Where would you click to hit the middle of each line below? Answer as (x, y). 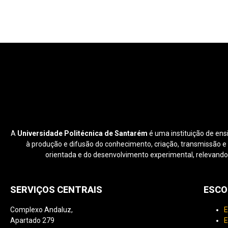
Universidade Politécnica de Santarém (82, 133)
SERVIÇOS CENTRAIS (56, 190)
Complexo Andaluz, (41, 210)
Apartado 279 (32, 221)
